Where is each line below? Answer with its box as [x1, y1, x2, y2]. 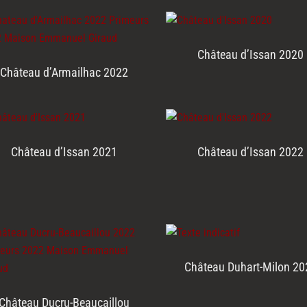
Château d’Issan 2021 [11, 145, 118, 160]
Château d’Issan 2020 [197, 47, 304, 62]
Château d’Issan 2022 [197, 145, 304, 160]
